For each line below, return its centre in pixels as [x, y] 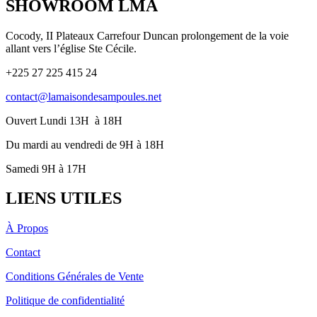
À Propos [27, 229]
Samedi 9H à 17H [46, 168]
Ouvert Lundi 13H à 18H [65, 120]
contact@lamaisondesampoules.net [83, 96]
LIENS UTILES [64, 198]
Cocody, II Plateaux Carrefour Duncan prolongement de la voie [147, 35]
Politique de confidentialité [65, 301]
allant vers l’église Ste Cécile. [71, 48]
